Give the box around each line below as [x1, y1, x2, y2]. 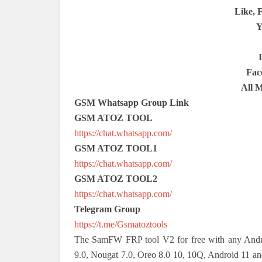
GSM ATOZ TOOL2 [74, 173, 157, 184]
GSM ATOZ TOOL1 [74, 143, 157, 153]
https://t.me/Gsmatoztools [74, 219, 167, 229]
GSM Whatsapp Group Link [74, 97, 189, 108]
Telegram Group [74, 204, 140, 214]
